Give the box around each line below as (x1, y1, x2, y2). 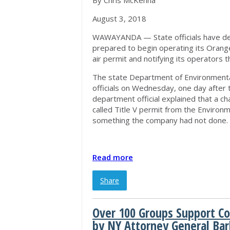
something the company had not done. (92, 115, 228, 125)
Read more (92, 152, 133, 162)
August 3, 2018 (92, 13, 146, 24)
